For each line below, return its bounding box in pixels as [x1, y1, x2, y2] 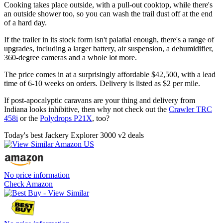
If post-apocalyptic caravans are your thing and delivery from [4, 96, 195, 105]
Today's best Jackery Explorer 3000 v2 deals [4, 130, 144, 139]
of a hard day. [4, 18, 47, 27]
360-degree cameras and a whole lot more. [4, 53, 137, 62]
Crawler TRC [169, 105, 212, 113]
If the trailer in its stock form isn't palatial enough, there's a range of [4, 35, 214, 44]
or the [18, 113, 40, 122]
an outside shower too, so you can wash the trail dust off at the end [4, 9, 213, 18]
